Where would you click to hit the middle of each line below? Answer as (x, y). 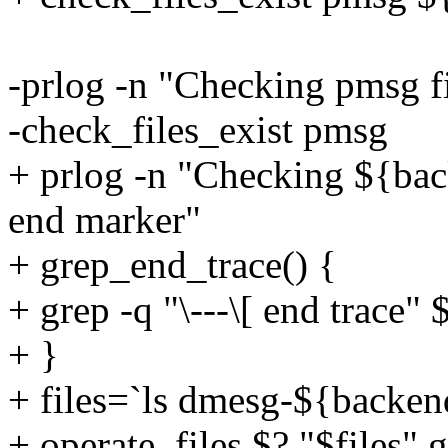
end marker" (104, 220)
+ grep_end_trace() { (172, 265)
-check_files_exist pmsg (198, 130)
